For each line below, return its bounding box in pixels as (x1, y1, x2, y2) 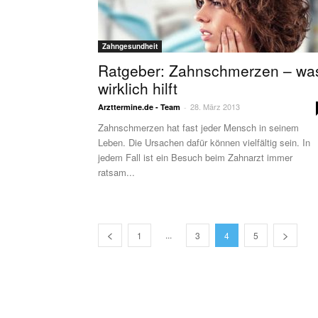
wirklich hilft (98, 77, 177, 99)
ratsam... (98, 165, 135, 179)
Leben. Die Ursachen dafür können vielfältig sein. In (98, 136, 310, 149)
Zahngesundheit (102, 41, 158, 51)
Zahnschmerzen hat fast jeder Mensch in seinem (98, 121, 299, 134)
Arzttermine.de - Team (98, 102, 180, 112)
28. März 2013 (190, 101, 240, 112)
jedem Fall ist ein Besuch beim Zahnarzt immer (98, 150, 292, 164)
